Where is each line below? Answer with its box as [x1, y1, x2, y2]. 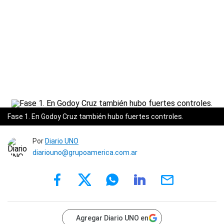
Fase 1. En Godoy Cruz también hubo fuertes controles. [7, 112, 183, 120]
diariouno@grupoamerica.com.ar [32, 148, 137, 156]
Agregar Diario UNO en [76, 214, 148, 222]
